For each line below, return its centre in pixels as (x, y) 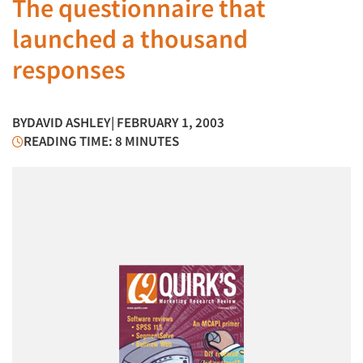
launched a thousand (130, 39)
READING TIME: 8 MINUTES (101, 141)
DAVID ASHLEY (69, 122)
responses (69, 70)
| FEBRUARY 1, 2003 (168, 122)
